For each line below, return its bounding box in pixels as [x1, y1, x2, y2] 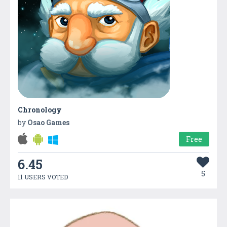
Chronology [18, 105, 62, 115]
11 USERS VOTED [18, 173, 68, 181]
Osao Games [27, 118, 69, 128]
